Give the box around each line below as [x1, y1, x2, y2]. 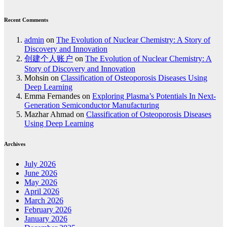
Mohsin [24, 73, 49, 83]
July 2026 [24, 160, 56, 169]
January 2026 [24, 214, 67, 223]
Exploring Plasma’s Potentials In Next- [92, 92, 216, 101]
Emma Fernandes [24, 92, 80, 101]
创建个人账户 [24, 54, 73, 63]
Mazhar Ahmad [24, 110, 74, 119]
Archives [4, 141, 25, 147]
